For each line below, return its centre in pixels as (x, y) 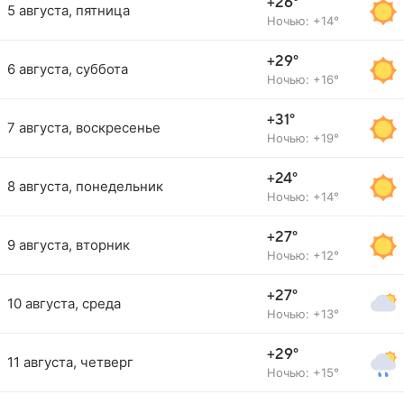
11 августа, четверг (70, 362)
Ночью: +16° (303, 79)
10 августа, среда (64, 303)
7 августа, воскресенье (84, 128)
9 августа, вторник (69, 245)
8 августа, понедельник (85, 186)
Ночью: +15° (303, 372)
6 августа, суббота (68, 69)
